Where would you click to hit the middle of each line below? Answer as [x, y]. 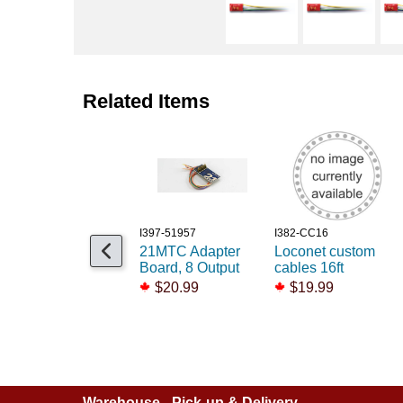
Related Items [147, 102]
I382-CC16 [302, 233]
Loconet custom [325, 252]
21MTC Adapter [190, 252]
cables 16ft [309, 268]
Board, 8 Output [190, 268]
